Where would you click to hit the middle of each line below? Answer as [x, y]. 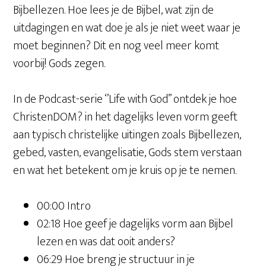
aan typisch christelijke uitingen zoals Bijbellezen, [127, 135]
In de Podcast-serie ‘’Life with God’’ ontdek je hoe [125, 99]
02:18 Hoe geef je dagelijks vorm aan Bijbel [135, 224]
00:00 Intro [64, 206]
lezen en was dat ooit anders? [106, 242]
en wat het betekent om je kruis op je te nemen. [125, 170]
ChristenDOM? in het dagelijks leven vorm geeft [126, 117]
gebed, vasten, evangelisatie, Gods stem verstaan [128, 153]
